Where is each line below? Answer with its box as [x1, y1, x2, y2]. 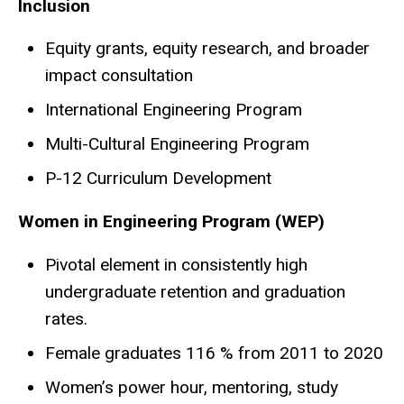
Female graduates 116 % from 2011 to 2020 [45, 343, 383, 364]
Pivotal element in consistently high [45, 254, 308, 276]
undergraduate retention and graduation [45, 281, 345, 303]
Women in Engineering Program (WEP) [18, 211, 325, 233]
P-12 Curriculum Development [45, 168, 271, 189]
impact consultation [45, 65, 193, 87]
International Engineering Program [45, 99, 302, 121]
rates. [45, 308, 87, 330]
